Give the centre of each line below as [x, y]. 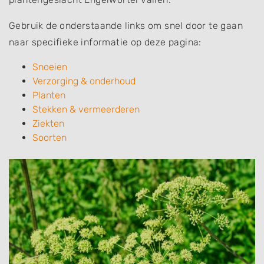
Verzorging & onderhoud [84, 81]
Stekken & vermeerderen [86, 109]
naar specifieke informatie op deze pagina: [105, 42]
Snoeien [50, 67]
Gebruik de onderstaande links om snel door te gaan [126, 26]
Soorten [49, 138]
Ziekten [48, 123]
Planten [49, 95]
